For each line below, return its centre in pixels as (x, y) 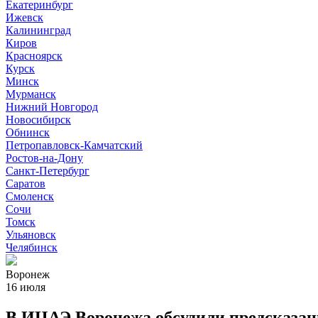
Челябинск (32, 247)
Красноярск (34, 56)
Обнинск (28, 132)
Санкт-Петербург (48, 171)
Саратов (26, 183)
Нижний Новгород (52, 107)
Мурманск (31, 94)
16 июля (26, 287)
